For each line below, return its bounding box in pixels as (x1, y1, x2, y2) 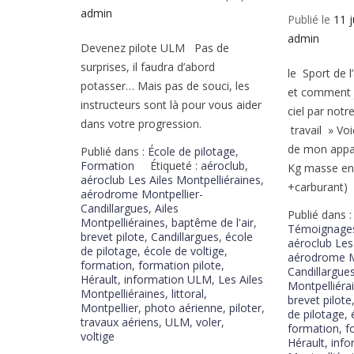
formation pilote (138, 257, 221, 273)
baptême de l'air (171, 214, 254, 230)
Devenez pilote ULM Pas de (81, 40, 229, 55)
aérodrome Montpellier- (81, 186, 203, 201)
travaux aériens (81, 314, 159, 330)
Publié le (288, 12, 334, 28)
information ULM (124, 271, 212, 287)
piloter (229, 299, 262, 315)
